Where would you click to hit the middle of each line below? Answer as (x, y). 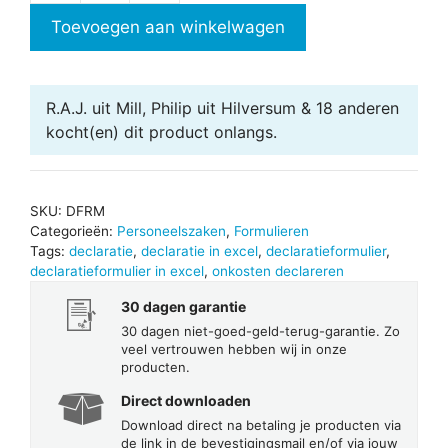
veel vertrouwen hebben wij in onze (234, 348)
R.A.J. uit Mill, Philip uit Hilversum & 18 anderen (222, 107)
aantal (203, 14)
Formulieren (271, 230)
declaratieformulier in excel (117, 270)
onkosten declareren (278, 270)
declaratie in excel (199, 250)
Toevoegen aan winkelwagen (168, 26)
